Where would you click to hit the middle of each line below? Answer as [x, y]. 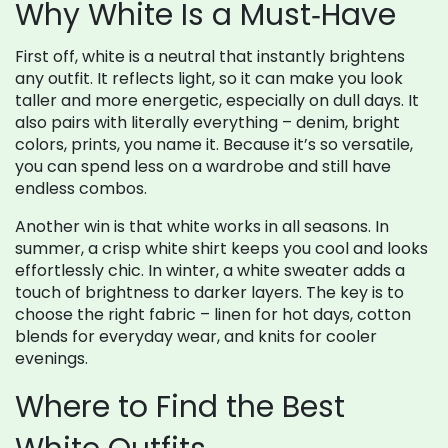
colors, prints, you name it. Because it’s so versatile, [214, 144]
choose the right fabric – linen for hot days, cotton [213, 314]
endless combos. [81, 188]
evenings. [51, 358]
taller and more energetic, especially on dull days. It [217, 100]
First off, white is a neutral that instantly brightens [210, 56]
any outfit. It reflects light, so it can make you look [209, 78]
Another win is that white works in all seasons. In [202, 226]
